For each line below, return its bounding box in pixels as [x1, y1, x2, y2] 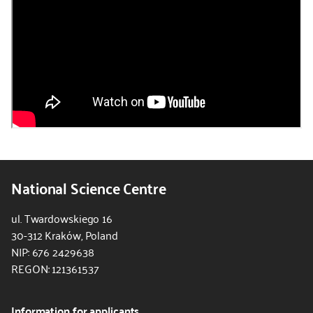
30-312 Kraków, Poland [11, 225, 118, 245]
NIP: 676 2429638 [11, 242, 94, 261]
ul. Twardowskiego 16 [11, 208, 112, 228]
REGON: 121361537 [11, 259, 99, 278]
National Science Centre [11, 173, 166, 201]
